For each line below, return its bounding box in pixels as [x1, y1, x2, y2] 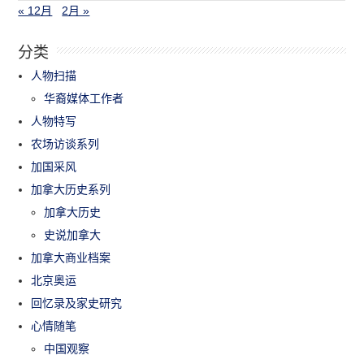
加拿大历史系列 [31, 182, 111, 196]
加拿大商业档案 [31, 250, 111, 264]
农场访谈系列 [31, 136, 100, 150]
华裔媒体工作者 [44, 91, 124, 105]
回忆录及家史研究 [31, 296, 123, 310]
